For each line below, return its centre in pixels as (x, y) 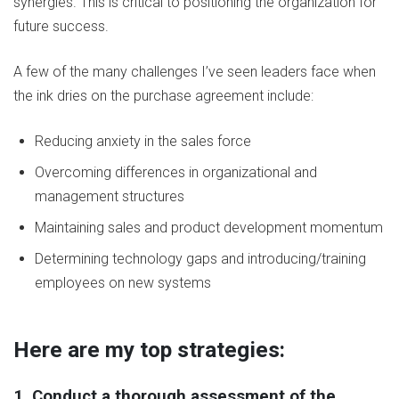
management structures (110, 197)
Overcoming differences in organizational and (176, 173)
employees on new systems (123, 283)
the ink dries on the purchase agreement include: (163, 96)
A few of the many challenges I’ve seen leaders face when (195, 72)
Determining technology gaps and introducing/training (200, 259)
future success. (61, 27)
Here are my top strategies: (149, 350)
